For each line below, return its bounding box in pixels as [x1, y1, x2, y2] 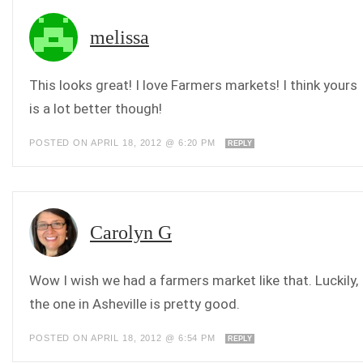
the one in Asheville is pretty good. [29, 296, 240, 312]
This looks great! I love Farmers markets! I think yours [29, 77, 357, 93]
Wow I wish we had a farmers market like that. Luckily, [29, 272, 358, 288]
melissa [90, 27, 149, 48]
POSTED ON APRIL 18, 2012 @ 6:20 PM [29, 138, 219, 147]
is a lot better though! [29, 100, 162, 117]
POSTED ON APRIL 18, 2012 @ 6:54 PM [29, 333, 219, 343]
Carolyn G [90, 222, 172, 243]
